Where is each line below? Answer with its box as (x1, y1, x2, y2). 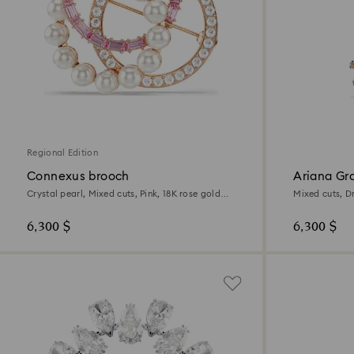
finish (27, 200, 50, 209)
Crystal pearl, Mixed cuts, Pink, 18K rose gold (27, 190, 220, 199)
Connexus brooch (27, 171, 130, 183)
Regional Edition (27, 149, 98, 158)
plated (293, 200, 322, 209)
